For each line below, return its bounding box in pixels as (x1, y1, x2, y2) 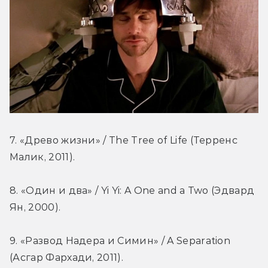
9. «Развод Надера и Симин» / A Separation (10, 234, 231, 246)
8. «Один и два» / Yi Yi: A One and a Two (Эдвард (10, 184, 255, 196)
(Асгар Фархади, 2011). (10, 251, 124, 263)
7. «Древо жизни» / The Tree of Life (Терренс (10, 134, 238, 146)
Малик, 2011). (10, 151, 75, 163)
